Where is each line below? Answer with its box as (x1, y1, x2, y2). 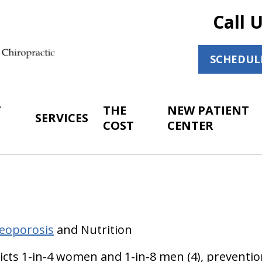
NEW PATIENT (167, 102, 250, 118)
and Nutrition (53, 222, 132, 237)
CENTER (167, 118, 214, 133)
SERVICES (35, 110, 89, 126)
